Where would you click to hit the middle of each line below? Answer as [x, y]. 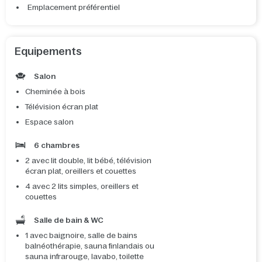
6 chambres [56, 146]
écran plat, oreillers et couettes [81, 171]
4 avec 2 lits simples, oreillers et [82, 187]
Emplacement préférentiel [74, 8]
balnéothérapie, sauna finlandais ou [90, 246]
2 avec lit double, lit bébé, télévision [88, 161]
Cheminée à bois [55, 92]
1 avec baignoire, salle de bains [81, 236]
